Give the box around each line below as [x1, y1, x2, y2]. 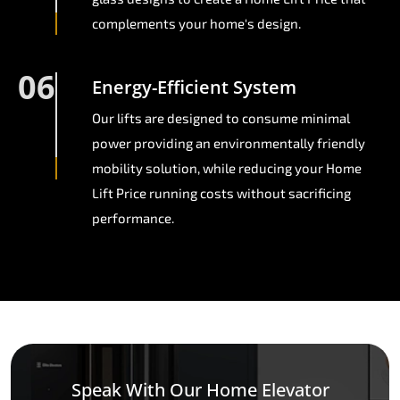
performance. [92, 210, 174, 227]
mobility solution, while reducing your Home [92, 160, 362, 177]
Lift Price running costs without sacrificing [92, 185, 351, 202]
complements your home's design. [92, 15, 301, 32]
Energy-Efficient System [92, 75, 296, 100]
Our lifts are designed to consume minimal [92, 110, 350, 127]
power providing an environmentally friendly [92, 135, 365, 152]
